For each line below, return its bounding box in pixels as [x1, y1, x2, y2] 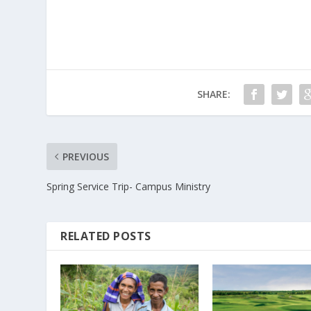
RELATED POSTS [60, 228, 151, 244]
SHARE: [196, 87, 230, 101]
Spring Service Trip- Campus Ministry [47, 180, 211, 194]
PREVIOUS [62, 150, 110, 164]
